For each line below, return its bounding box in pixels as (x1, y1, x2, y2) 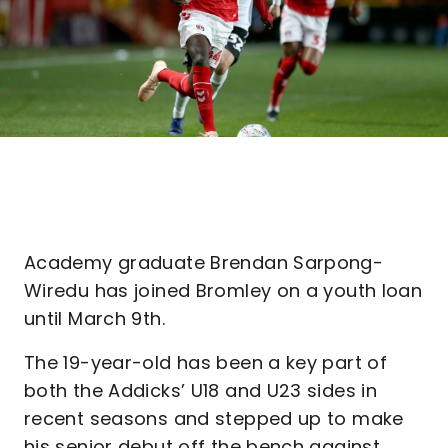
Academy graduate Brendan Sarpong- (24, 250, 384, 275)
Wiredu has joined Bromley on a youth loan (24, 278, 423, 303)
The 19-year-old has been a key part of (24, 350, 388, 375)
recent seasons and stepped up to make (24, 406, 404, 431)
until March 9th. (24, 306, 171, 331)
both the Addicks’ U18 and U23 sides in (24, 378, 378, 403)
